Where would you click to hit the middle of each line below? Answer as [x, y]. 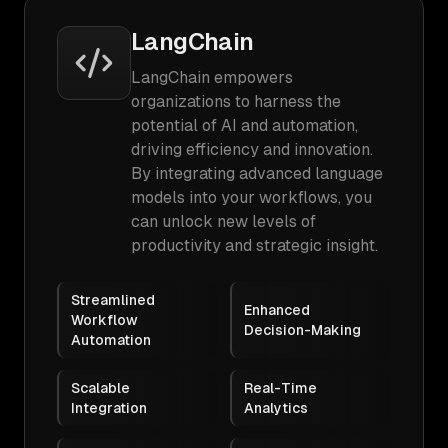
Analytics [276, 408]
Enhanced [277, 310]
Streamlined [113, 300]
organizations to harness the [236, 101]
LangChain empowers [212, 77]
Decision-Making [302, 330]
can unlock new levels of [223, 221]
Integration [109, 408]
